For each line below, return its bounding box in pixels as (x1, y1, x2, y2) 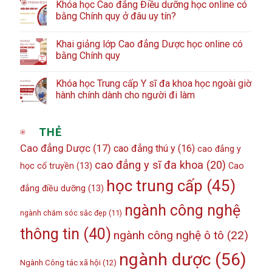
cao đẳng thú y (113, 143, 175, 155)
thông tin (19, 225, 80, 243)
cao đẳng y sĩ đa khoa (94, 158, 203, 172)
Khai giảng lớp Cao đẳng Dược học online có (55, 38, 243, 50)
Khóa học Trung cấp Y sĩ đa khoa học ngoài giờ (55, 78, 251, 90)
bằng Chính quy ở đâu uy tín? (55, 10, 176, 22)
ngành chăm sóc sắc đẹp (19, 208, 107, 218)
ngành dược (118, 250, 211, 270)
